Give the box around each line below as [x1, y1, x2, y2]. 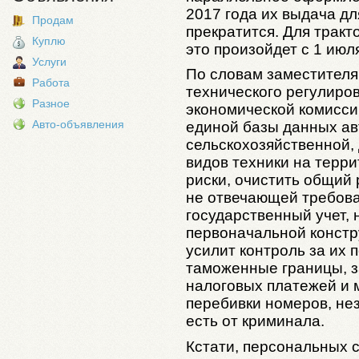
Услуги [32, 55, 67, 68]
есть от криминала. [186, 313, 325, 330]
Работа [32, 76, 70, 89]
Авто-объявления [32, 118, 124, 131]
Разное [32, 97, 70, 110]
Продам [32, 14, 74, 26]
